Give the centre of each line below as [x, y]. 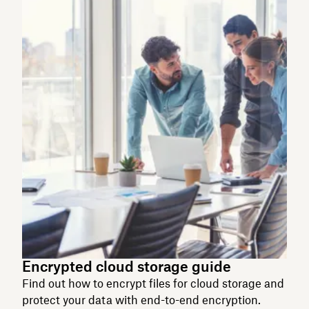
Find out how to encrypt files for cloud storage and [153, 283]
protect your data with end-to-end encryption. [141, 300]
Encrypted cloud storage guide [127, 266]
